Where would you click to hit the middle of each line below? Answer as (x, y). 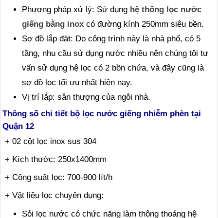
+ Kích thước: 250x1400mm (56, 159)
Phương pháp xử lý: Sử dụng (76, 9)
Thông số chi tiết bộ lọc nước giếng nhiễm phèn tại (102, 113)
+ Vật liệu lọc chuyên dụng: (55, 195)
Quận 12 (18, 126)
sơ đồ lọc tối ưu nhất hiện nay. (77, 82)
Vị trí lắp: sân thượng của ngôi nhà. (86, 97)
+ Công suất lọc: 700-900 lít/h (59, 177)
